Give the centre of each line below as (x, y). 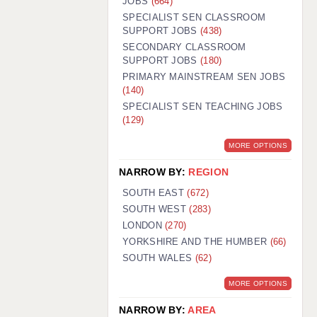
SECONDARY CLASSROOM (184, 47)
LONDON (144, 225)
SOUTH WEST (156, 209)
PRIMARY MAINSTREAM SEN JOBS (204, 76)
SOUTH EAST (155, 192)
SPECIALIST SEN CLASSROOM (194, 17)
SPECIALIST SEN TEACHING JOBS (203, 106)
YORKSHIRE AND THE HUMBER (196, 241)
